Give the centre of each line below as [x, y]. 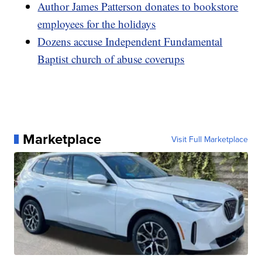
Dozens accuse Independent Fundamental [130, 41]
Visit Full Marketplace [209, 139]
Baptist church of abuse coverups [111, 58]
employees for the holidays [97, 23]
